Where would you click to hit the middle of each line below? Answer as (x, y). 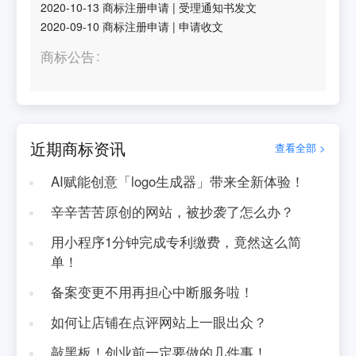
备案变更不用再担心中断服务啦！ (152, 291)
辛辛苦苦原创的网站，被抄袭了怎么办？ (172, 211)
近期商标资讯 (78, 148)
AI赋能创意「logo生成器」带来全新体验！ (177, 181)
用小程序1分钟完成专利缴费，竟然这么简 (176, 241)
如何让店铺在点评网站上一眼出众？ (159, 321)
